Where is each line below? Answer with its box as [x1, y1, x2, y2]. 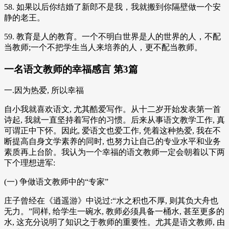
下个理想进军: [4, 158, 55, 168]
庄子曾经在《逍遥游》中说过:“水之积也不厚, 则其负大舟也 [4, 196, 218, 205]
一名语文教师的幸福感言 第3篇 [4, 63, 138, 75]
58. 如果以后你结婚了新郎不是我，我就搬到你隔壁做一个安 [4, 2, 221, 11]
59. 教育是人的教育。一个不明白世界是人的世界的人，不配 [4, 32, 221, 41]
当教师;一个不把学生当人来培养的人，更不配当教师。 [4, 42, 202, 52]
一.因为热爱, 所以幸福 [4, 86, 84, 95]
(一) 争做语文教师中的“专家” [4, 177, 108, 187]
